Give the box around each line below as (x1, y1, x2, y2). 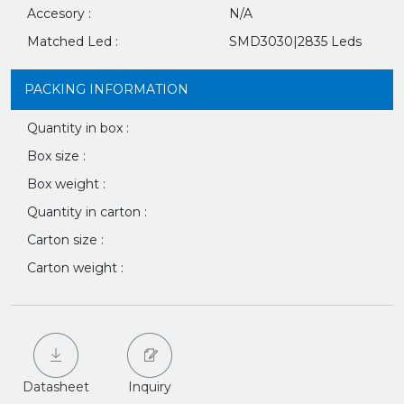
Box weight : (27, 176, 106, 192)
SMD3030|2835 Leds (229, 33, 362, 50)
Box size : (27, 148, 86, 164)
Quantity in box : (27, 120, 129, 136)
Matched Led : (27, 33, 118, 50)
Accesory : (27, 5, 91, 22)
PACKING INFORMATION (24, 81, 188, 97)
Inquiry (128, 379, 171, 395)
